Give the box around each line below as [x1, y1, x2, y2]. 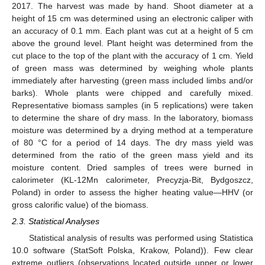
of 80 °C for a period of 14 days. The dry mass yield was [12, 137, 253, 147]
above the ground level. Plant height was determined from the [12, 38, 253, 48]
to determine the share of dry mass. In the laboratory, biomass [12, 112, 253, 122]
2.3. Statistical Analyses [12, 216, 99, 226]
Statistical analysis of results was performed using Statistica [28, 232, 253, 243]
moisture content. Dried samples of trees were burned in [12, 162, 253, 172]
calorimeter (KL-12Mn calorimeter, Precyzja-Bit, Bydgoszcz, [12, 174, 253, 185]
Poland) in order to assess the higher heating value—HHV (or [12, 187, 253, 197]
